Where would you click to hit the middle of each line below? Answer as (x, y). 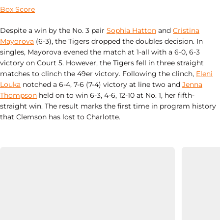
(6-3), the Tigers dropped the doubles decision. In (118, 41)
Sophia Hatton (131, 30)
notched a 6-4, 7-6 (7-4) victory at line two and (101, 84)
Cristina (186, 30)
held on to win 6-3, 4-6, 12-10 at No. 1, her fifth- (116, 95)
